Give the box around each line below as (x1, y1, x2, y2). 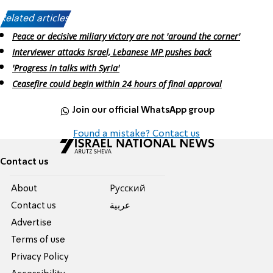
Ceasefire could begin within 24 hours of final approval (12, 77, 222, 90)
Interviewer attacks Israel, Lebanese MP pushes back (12, 46, 211, 58)
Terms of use (11, 235, 66, 244)
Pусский (109, 184, 146, 193)
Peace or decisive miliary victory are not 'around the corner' (12, 30, 240, 43)
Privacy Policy (11, 252, 69, 261)
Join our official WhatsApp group (72, 106, 215, 115)
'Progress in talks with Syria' (12, 62, 119, 74)
